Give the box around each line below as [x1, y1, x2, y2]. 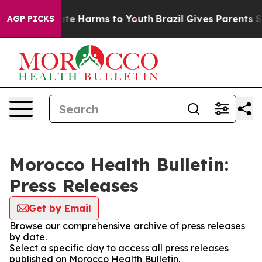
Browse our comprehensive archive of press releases [9, 220, 245, 232]
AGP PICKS [7, 13, 54, 24]
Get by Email [29, 202, 91, 214]
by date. [9, 231, 47, 243]
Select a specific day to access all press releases [9, 242, 229, 254]
